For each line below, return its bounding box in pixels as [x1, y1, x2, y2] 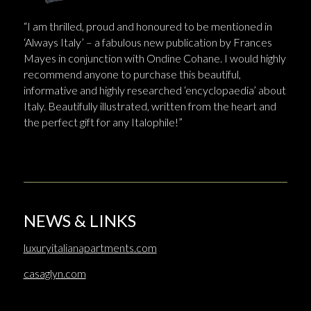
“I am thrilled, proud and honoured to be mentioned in [23, 19, 272, 33]
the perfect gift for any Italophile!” [23, 115, 183, 128]
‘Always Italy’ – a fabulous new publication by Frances [23, 35, 272, 49]
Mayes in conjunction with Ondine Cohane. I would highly [23, 51, 286, 65]
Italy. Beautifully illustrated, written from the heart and [23, 99, 276, 112]
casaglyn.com [23, 266, 86, 280]
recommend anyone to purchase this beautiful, [23, 67, 241, 81]
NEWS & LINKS [23, 210, 136, 231]
